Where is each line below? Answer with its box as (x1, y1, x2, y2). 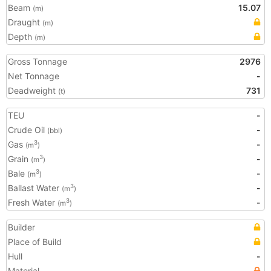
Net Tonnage (8, 71, 59, 81)
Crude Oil (8, 125, 47, 135)
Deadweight (8, 85, 58, 96)
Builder (8, 222, 35, 232)
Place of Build (8, 237, 62, 247)
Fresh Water (8, 197, 57, 207)
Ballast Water (8, 183, 62, 193)
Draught (8, 17, 42, 27)
